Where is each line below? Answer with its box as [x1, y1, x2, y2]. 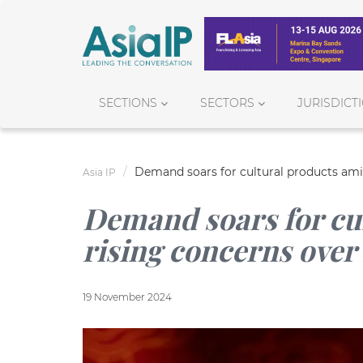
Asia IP [83, 165, 116, 178]
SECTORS [200, 95, 255, 110]
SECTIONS [99, 95, 157, 110]
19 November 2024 [83, 290, 172, 303]
